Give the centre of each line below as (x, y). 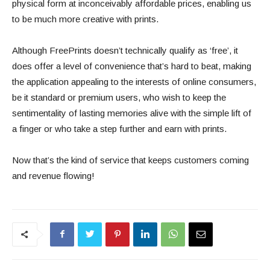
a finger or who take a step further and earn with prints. (121, 128)
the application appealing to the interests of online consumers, (134, 81)
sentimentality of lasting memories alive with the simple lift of (132, 113)
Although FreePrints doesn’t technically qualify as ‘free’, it (125, 50)
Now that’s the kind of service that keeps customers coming (130, 160)
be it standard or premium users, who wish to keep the (119, 97)
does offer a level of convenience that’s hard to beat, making (132, 66)
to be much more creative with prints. (88, 19)
